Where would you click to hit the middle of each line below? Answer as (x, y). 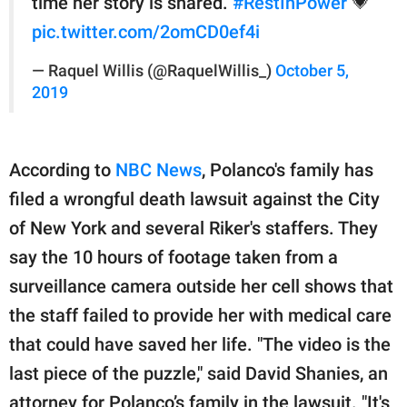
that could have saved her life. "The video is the (200, 344)
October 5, (312, 70)
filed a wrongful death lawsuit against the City (194, 199)
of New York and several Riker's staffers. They (194, 228)
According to (62, 169)
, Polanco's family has (288, 169)
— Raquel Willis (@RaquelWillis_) (154, 70)
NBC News (159, 169)
